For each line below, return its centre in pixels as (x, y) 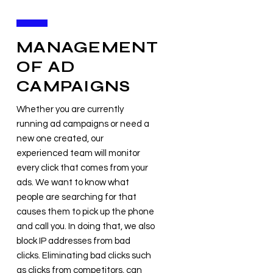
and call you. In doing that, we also (86, 226)
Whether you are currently (70, 109)
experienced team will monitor (78, 153)
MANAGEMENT (88, 48)
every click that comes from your (82, 168)
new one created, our (60, 139)
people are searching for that (76, 197)
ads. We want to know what (73, 183)
